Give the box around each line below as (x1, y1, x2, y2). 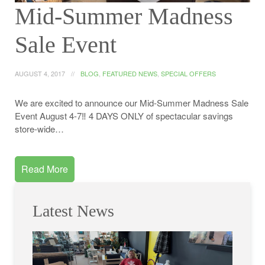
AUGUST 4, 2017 (15, 68, 65, 78)
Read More (21, 161, 68, 176)
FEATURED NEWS (102, 68, 157, 78)
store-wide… (15, 122, 64, 135)
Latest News (33, 201, 114, 220)
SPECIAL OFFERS (161, 68, 216, 78)
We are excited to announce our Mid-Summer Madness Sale (15, 96, 248, 109)
